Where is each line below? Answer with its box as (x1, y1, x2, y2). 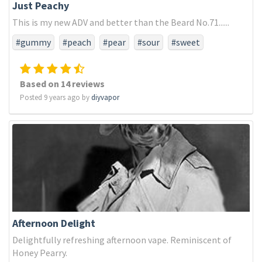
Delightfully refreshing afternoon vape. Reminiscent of (12, 234, 232, 246)
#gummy (16, 36, 51, 48)
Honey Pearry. (12, 247, 67, 258)
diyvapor (91, 92, 119, 102)
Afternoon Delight (12, 216, 95, 230)
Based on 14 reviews (20, 78, 105, 89)
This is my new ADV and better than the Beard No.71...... (12, 16, 229, 28)
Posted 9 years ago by (20, 92, 91, 102)
